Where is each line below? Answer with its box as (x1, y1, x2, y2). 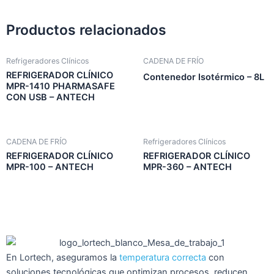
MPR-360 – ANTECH (143, 161, 232, 172)
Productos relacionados (6, 21, 166, 39)
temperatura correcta (119, 252, 206, 264)
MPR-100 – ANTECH (6, 161, 94, 172)
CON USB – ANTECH (6, 92, 95, 103)
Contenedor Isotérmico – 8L (143, 72, 264, 83)
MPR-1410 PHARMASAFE (6, 81, 115, 92)
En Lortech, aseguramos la (6, 252, 119, 264)
